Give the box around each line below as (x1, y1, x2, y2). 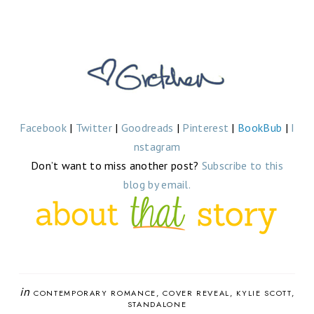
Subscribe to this (201, 158, 283, 173)
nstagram (133, 139, 181, 154)
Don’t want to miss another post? (30, 158, 202, 173)
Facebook (19, 121, 67, 135)
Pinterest (182, 121, 229, 135)
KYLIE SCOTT (236, 287, 292, 299)
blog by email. (123, 177, 191, 192)
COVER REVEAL (163, 287, 231, 299)
